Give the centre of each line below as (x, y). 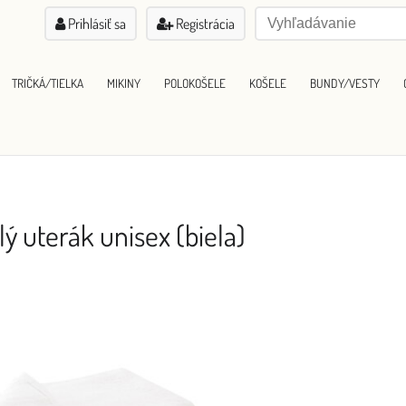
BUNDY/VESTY (345, 82)
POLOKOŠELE (195, 82)
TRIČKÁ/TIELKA (48, 82)
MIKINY (124, 82)
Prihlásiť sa (96, 24)
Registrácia (204, 24)
